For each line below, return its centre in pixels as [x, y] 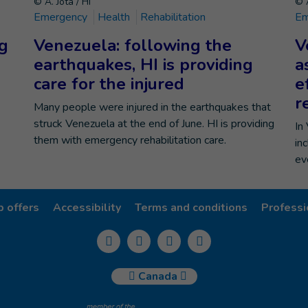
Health [115, 17]
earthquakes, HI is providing [143, 65]
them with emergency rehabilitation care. [130, 140]
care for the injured [109, 84]
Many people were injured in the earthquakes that [152, 107]
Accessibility [87, 208]
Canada [159, 276]
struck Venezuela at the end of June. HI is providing [154, 124]
